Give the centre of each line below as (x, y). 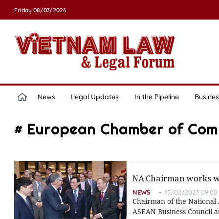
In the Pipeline (156, 97)
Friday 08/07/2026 (40, 10)
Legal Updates (95, 97)
